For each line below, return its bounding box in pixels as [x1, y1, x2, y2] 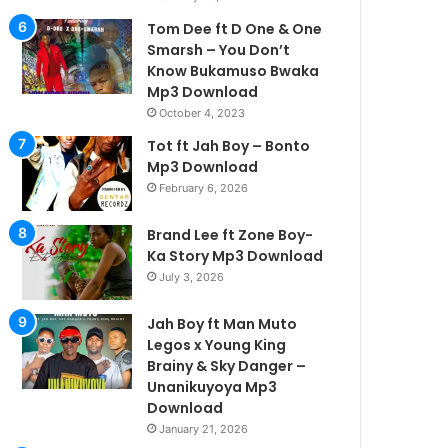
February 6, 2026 [159, 180, 249, 195]
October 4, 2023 [159, 105, 246, 120]
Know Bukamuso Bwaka [147, 60, 320, 81]
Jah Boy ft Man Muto [147, 313, 298, 334]
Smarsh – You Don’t [147, 39, 291, 60]
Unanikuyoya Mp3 [147, 376, 278, 397]
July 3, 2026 [159, 269, 225, 284]
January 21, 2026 [159, 421, 249, 436]
